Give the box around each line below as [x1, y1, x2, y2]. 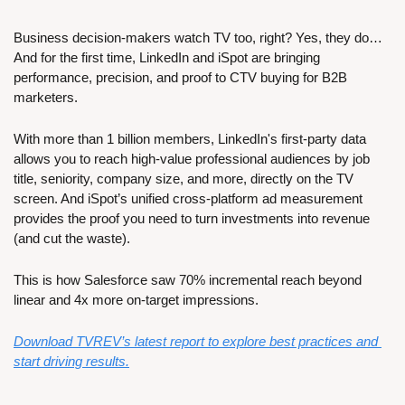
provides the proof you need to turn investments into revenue [14, 211, 370, 227]
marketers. [14, 89, 81, 106]
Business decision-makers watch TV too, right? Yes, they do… [14, 30, 382, 46]
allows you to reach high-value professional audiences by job [14, 151, 370, 167]
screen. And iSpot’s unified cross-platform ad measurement [14, 191, 363, 207]
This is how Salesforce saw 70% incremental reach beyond [14, 272, 362, 288]
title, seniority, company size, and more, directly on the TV [14, 171, 353, 187]
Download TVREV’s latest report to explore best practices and [14, 334, 378, 350]
